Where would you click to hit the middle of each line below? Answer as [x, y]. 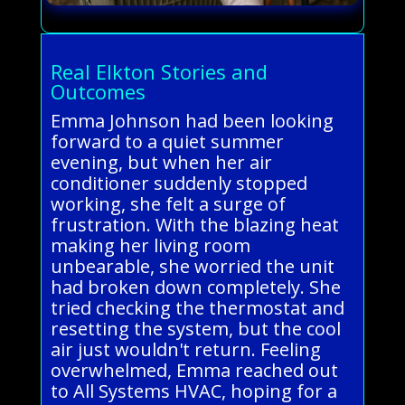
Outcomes [98, 91]
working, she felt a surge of [168, 203]
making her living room [150, 245]
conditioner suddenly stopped [179, 183]
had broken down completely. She [195, 287]
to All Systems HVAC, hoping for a [193, 391]
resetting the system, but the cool [195, 328]
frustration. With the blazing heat [194, 224]
